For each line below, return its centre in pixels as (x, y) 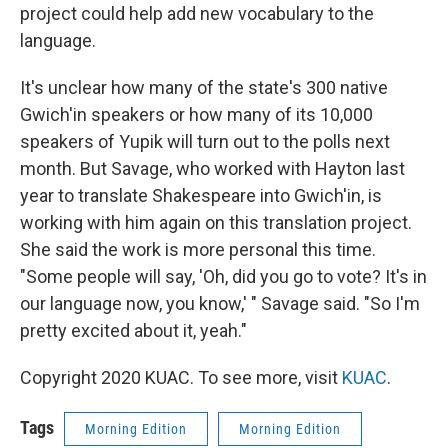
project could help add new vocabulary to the (197, 13)
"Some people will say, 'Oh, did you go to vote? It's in (223, 276)
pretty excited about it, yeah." (133, 330)
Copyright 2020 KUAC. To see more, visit (181, 377)
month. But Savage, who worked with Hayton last (212, 168)
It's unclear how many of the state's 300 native (204, 87)
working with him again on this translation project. (216, 222)
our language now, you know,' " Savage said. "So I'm (220, 303)
